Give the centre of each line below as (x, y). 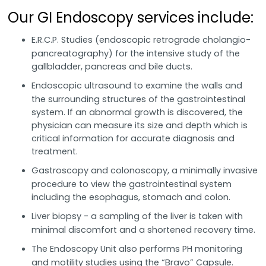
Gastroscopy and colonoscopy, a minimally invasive (145, 170)
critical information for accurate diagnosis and (133, 138)
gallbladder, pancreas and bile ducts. (112, 66)
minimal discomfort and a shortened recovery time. (144, 229)
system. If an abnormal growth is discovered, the (137, 112)
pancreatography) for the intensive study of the (136, 53)
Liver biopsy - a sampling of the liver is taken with (137, 216)
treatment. (55, 151)
